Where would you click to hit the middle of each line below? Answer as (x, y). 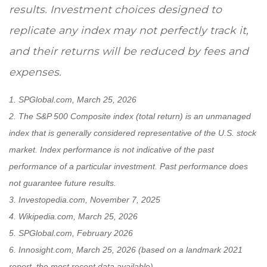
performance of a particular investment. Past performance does (128, 167)
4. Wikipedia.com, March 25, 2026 (73, 217)
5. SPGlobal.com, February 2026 (71, 233)
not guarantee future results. (63, 183)
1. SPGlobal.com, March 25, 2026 (73, 100)
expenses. (35, 72)
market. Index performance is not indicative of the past (111, 150)
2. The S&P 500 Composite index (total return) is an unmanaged (130, 117)
